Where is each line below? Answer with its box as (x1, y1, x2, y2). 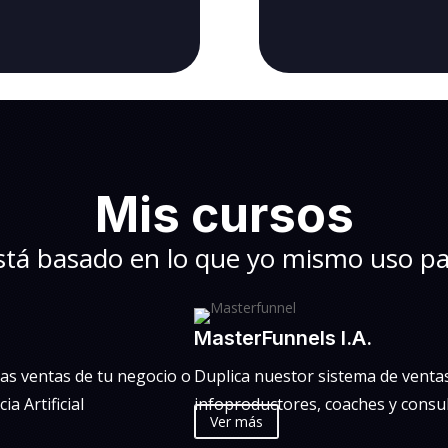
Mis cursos (94, 184, 354, 244)
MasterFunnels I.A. (194, 326, 373, 351)
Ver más (210, 412, 264, 432)
